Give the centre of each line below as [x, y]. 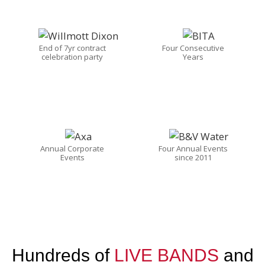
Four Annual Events [193, 148]
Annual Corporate [72, 148]
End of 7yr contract [72, 48]
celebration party [72, 57]
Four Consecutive [193, 48]
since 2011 [193, 157]
